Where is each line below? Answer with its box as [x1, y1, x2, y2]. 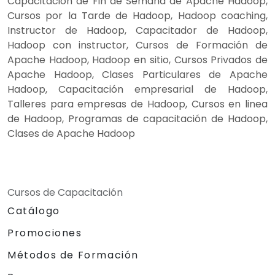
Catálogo [7, 203, 60, 218]
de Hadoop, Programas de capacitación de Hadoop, [7, 111, 268, 126]
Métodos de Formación [7, 247, 139, 262]
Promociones [7, 225, 82, 240]
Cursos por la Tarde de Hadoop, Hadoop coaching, [7, 8, 268, 23]
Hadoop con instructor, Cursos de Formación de [7, 37, 268, 52]
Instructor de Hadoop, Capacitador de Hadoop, [7, 23, 268, 37]
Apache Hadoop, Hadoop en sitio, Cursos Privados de [7, 52, 268, 67]
